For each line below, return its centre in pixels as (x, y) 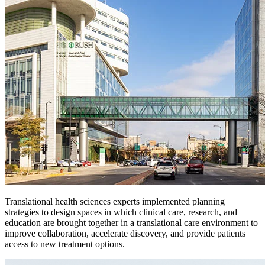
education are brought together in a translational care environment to (131, 222)
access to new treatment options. (65, 244)
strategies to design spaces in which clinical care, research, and (121, 212)
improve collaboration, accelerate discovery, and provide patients (125, 233)
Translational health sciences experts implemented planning (115, 201)
